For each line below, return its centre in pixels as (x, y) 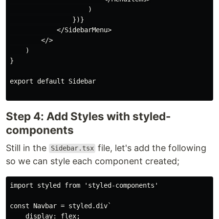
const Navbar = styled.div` (61, 206)
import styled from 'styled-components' (84, 185)
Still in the (27, 148)
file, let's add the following (151, 148)
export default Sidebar (53, 81)
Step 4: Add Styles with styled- (88, 116)
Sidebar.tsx (72, 148)
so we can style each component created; (93, 161)
